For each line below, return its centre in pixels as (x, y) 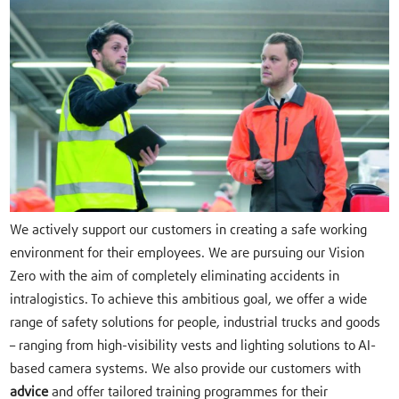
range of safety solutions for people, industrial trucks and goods (195, 323)
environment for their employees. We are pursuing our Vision (187, 254)
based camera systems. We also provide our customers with (186, 370)
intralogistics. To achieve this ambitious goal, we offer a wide (189, 300)
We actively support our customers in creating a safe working (189, 231)
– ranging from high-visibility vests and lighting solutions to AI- (193, 346)
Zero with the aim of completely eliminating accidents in (175, 277)
